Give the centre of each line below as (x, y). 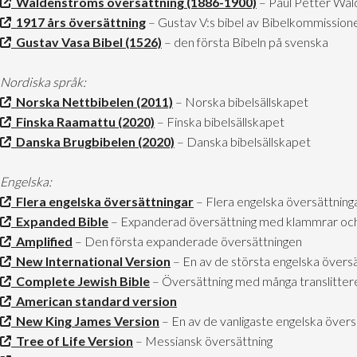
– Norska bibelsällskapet (241, 102)
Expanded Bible (60, 222)
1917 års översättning (78, 22)
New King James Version (85, 321)
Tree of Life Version (72, 341)
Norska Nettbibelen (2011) (92, 102)
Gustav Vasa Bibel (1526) (86, 42)
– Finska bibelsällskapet (220, 122)
